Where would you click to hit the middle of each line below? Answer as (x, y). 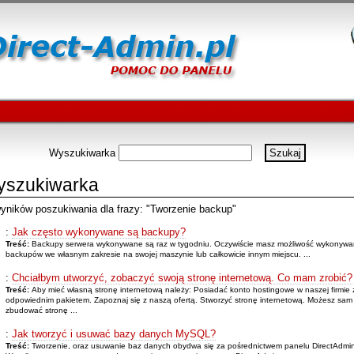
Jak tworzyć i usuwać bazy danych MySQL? (113, 333)
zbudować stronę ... (41, 310)
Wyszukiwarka (82, 153)
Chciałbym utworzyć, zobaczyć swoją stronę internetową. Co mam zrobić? (182, 277)
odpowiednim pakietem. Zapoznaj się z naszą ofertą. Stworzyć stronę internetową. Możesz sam (179, 299)
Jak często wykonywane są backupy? (98, 232)
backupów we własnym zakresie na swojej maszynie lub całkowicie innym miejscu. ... (158, 254)
